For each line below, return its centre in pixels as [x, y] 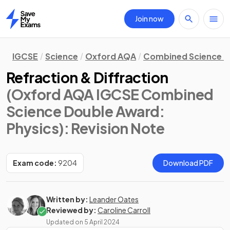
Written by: [67, 199]
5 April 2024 [102, 222]
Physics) [35, 128]
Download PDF [188, 163]
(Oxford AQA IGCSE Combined [110, 94]
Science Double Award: [85, 111]
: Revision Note [114, 128]
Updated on [65, 222]
